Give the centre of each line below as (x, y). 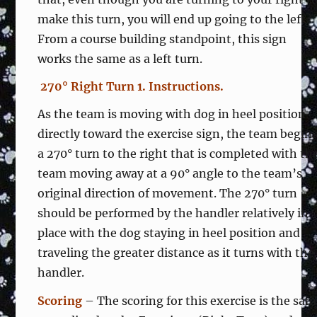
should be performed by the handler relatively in (173, 213)
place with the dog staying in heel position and (169, 233)
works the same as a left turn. (120, 59)
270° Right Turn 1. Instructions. (131, 87)
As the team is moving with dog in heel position (172, 114)
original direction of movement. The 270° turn (168, 194)
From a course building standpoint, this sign (162, 39)
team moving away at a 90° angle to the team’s (170, 174)
